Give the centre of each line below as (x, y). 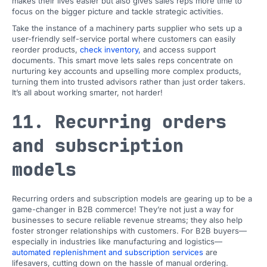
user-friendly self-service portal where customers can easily (124, 39)
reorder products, (46, 49)
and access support (178, 49)
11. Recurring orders (119, 122)
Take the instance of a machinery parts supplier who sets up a (127, 28)
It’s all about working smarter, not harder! (87, 92)
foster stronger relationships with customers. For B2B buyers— (129, 231)
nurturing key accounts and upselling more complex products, (127, 71)
